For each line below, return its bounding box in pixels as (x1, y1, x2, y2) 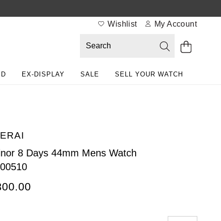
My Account (152, 20, 197, 28)
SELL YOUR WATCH (115, 71, 183, 78)
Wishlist (105, 20, 137, 28)
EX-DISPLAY (22, 71, 65, 78)
